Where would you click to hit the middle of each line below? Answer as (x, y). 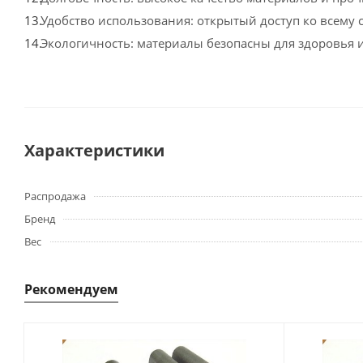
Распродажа (55, 196)
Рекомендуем (71, 289)
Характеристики (94, 150)
